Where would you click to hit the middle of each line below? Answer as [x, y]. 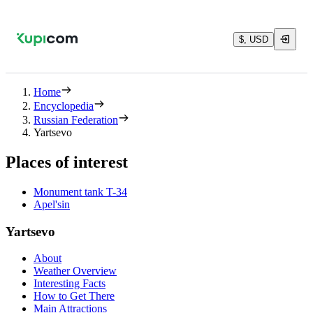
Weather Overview [75, 271]
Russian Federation [76, 120]
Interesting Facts [70, 284]
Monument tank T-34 [80, 191]
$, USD [254, 39]
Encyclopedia [64, 106]
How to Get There [74, 296]
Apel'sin [52, 204]
